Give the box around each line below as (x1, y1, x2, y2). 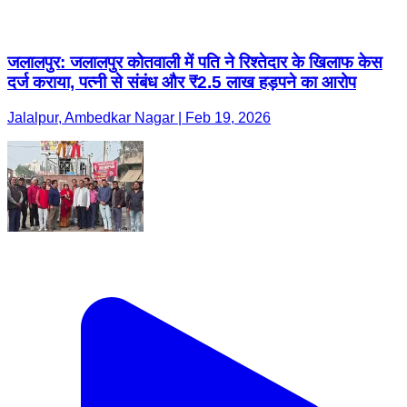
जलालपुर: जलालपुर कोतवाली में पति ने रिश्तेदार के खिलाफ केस (7, 53, 382, 73)
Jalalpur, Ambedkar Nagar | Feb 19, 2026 (7, 110, 271, 125)
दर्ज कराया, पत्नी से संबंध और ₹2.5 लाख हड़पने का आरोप (7, 73, 356, 93)
